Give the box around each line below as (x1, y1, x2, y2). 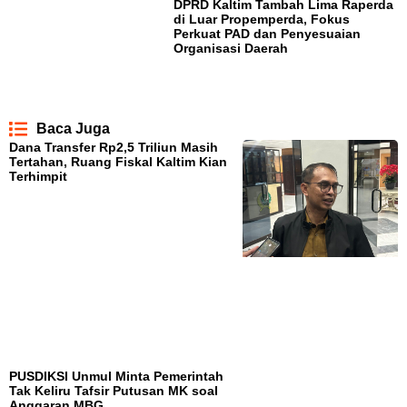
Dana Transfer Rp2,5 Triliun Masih (9, 140, 218, 155)
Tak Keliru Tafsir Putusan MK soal (9, 382, 218, 398)
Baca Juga (36, 121, 110, 137)
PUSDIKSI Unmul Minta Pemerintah (9, 368, 223, 383)
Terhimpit (9, 169, 67, 184)
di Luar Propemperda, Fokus (174, 12, 351, 27)
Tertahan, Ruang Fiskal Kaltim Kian (9, 154, 227, 170)
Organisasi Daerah (174, 41, 289, 56)
